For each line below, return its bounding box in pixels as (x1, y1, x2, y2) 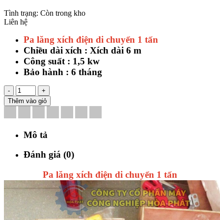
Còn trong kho (40, 8, 85, 17)
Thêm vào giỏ (8, 97, 47, 105)
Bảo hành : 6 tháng (24, 66, 102, 77)
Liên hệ (4, 17, 27, 26)
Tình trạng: (4, 8, 40, 17)
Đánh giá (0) (24, 149, 74, 160)
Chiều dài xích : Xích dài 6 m (24, 45, 141, 55)
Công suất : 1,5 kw (24, 55, 100, 66)
